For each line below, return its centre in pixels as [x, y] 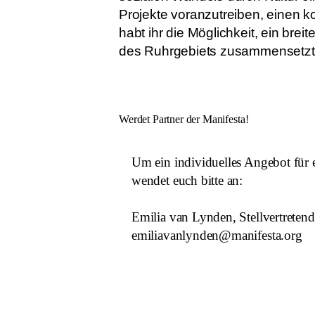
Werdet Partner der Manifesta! [184, 119]
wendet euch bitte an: [187, 181]
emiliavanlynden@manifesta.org [217, 236]
